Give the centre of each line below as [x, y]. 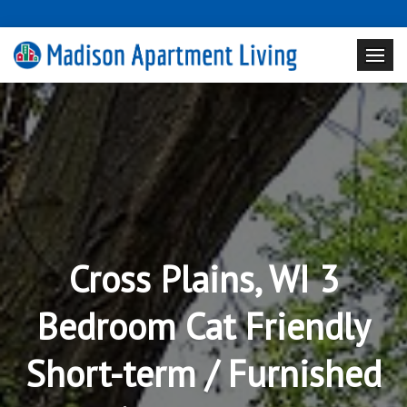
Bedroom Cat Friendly [203, 326]
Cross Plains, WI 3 [203, 278]
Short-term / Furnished [203, 373]
